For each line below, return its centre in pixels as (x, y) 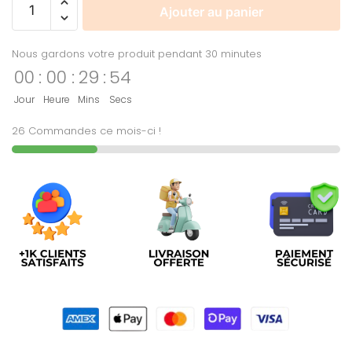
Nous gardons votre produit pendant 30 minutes (137, 53)
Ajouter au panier (211, 11)
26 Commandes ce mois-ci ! (86, 130)
